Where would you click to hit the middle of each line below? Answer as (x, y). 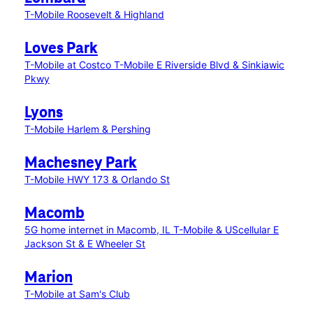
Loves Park (61, 49)
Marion (49, 278)
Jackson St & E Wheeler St (85, 243)
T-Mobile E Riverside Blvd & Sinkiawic (199, 65)
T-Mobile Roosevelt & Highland (94, 14)
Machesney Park (81, 163)
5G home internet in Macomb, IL (99, 230)
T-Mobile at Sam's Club (77, 294)
